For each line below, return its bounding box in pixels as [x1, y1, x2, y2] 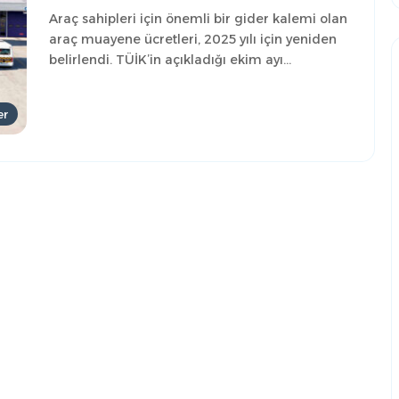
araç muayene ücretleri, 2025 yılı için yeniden [49, 31, 337, 48]
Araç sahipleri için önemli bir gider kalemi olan [49, 11, 347, 28]
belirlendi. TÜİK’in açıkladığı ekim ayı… [49, 52, 291, 69]
